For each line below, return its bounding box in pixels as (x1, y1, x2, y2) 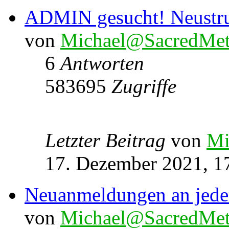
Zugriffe (111, 75, 176, 97)
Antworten (60, 52, 144, 74)
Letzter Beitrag (45, 129, 171, 151)
